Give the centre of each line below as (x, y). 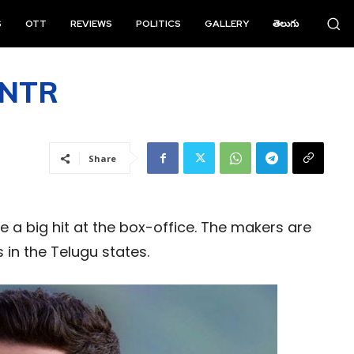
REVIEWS (92, 24)
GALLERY (227, 24)
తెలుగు (286, 24)
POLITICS (159, 24)
